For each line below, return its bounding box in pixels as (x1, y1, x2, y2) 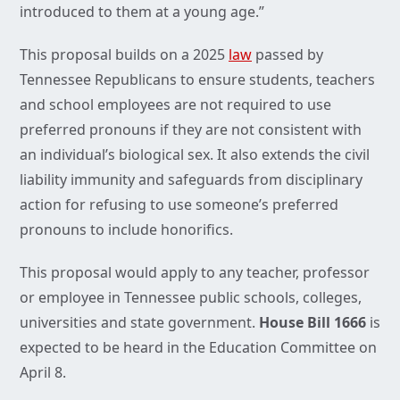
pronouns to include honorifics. (20, 220, 237, 240)
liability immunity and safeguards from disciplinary (20, 170, 362, 190)
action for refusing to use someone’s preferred (20, 195, 338, 215)
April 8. (20, 362, 66, 383)
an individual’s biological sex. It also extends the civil (20, 145, 370, 165)
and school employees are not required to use (20, 95, 331, 115)
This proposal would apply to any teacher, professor (20, 262, 370, 283)
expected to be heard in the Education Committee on (20, 337, 377, 358)
